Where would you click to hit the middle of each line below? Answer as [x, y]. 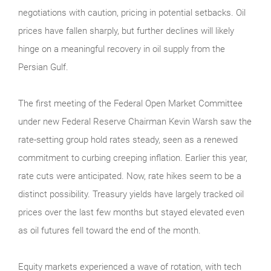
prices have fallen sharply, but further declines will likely [126, 31]
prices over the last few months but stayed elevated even [131, 212]
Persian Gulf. [43, 67]
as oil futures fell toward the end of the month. [109, 230]
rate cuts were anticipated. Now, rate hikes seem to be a [130, 176]
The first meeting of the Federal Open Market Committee [130, 103]
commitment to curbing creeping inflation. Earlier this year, [133, 158]
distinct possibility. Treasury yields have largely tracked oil [131, 194]
